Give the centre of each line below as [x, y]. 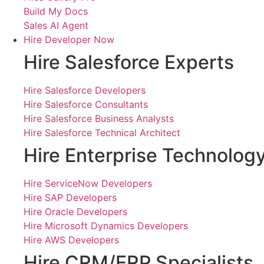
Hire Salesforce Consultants [86, 104]
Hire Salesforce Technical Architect [102, 133]
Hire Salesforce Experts [129, 62]
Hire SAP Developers [70, 197]
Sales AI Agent [56, 25]
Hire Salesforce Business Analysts [99, 118]
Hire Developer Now [69, 39]
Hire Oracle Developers [75, 212]
